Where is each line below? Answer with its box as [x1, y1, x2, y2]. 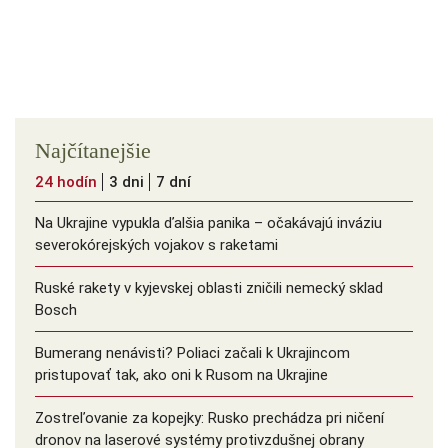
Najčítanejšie [35, 138, 151, 164]
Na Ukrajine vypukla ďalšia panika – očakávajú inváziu [35, 214, 382, 233]
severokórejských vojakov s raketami [35, 236, 278, 255]
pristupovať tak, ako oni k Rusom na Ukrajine [35, 366, 328, 385]
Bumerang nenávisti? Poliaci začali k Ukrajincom [35, 344, 350, 363]
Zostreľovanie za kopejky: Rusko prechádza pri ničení [35, 409, 384, 428]
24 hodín [35, 173, 97, 192]
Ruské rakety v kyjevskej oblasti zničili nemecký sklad [35, 279, 383, 298]
